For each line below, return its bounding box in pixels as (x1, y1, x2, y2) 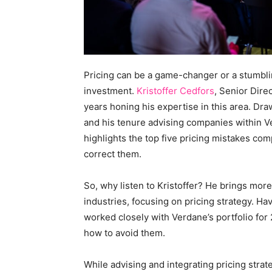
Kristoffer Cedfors (137, 85, 214, 97)
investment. (84, 85, 137, 97)
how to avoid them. (84, 227, 165, 239)
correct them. (84, 148, 141, 160)
